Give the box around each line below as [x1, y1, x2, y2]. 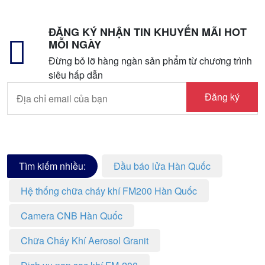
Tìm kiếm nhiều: [19, 159, 86, 173]
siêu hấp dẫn [49, 68, 103, 82]
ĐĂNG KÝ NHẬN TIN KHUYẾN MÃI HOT [49, 24, 247, 40]
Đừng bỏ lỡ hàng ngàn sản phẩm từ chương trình [49, 54, 252, 67]
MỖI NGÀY [49, 37, 101, 52]
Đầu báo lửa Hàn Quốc [114, 159, 211, 173]
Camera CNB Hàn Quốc [21, 209, 122, 222]
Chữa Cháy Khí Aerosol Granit [21, 234, 148, 247]
